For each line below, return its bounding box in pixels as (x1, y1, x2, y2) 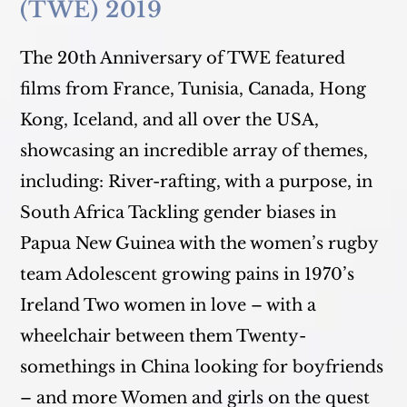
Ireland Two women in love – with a (20, 295, 317, 315)
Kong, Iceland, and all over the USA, (20, 110, 320, 130)
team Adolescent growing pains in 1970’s (20, 264, 355, 284)
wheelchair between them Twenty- (20, 326, 307, 346)
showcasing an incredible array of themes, (20, 141, 369, 161)
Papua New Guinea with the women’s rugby (20, 233, 379, 253)
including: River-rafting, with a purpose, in (20, 172, 373, 192)
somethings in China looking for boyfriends (20, 357, 384, 377)
